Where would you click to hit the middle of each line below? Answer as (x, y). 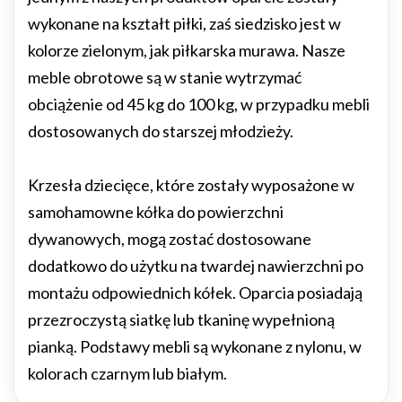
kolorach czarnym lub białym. (127, 373)
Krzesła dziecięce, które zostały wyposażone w (191, 185)
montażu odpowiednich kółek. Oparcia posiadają (195, 293)
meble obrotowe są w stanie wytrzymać (165, 77)
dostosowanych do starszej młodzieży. (161, 131)
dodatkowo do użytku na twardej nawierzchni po (196, 266)
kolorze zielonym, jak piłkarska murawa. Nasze (187, 50)
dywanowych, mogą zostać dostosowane (170, 239)
